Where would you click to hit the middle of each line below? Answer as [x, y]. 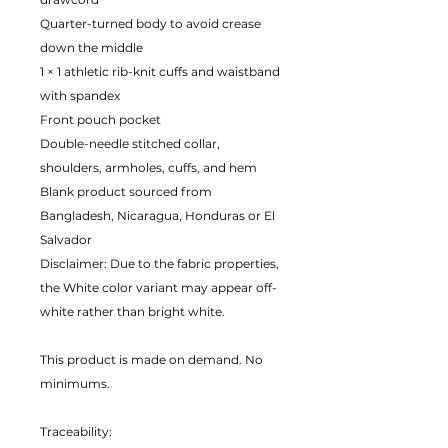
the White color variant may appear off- [158, 287]
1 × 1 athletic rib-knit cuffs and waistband [160, 71]
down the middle [91, 47]
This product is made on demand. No [151, 359]
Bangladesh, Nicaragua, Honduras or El [157, 215]
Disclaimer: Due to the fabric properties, [159, 263]
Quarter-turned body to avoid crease [150, 23]
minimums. [75, 383]
